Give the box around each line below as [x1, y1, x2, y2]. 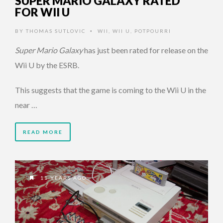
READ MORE [23, 128, 63, 135]
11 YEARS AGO [38, 175, 87, 181]
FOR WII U [15, 4, 70, 19]
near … [15, 100, 37, 110]
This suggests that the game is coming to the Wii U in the [15, 85, 206, 95]
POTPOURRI [134, 27, 171, 34]
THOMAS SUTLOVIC [26, 27, 86, 34]
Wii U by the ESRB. [15, 60, 79, 70]
